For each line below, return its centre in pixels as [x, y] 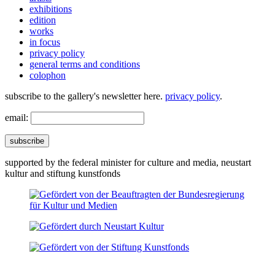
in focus [45, 42]
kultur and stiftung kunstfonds [63, 174]
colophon [48, 76]
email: [17, 118]
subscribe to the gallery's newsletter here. [85, 96]
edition [43, 20]
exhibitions [51, 9]
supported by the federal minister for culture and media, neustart [128, 163]
